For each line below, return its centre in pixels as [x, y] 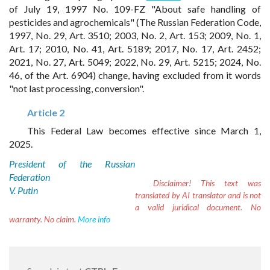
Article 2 [46, 112]
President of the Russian [72, 164]
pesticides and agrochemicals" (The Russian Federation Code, [135, 22]
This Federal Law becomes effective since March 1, [144, 130]
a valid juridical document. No [198, 207]
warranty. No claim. [43, 219]
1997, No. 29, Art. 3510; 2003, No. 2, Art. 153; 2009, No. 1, [135, 35]
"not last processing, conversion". [77, 88]
